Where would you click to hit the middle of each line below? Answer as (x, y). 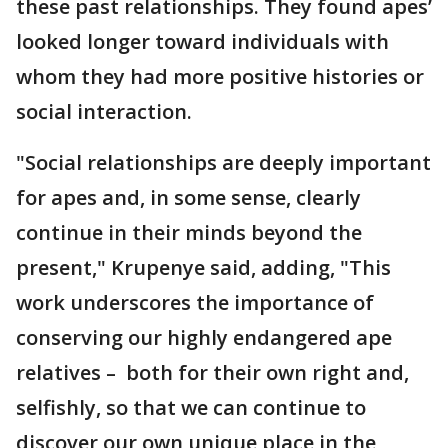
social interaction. (104, 112)
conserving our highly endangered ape (204, 338)
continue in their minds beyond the (189, 233)
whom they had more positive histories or (220, 77)
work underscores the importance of (195, 303)
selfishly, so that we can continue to (191, 408)
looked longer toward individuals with (202, 42)
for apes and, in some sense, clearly (188, 198)
